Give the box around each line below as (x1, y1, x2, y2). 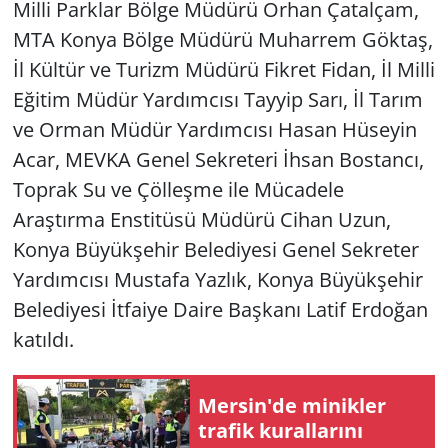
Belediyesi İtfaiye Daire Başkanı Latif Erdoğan (12, 295, 428, 323)
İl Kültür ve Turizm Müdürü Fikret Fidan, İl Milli (12, 55, 435, 83)
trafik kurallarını (198, 417, 363, 445)
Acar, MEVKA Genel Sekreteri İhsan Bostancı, (12, 145, 424, 173)
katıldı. (12, 325, 74, 353)
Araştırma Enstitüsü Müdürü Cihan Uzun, (12, 205, 391, 233)
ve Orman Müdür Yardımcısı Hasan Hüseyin (12, 115, 417, 143)
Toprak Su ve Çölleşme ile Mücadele (12, 175, 344, 203)
